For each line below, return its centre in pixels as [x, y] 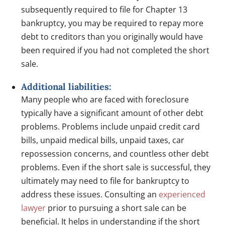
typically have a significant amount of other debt [113, 113]
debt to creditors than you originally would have [112, 36]
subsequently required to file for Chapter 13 [104, 9]
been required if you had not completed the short [116, 50]
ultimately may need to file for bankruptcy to [105, 181]
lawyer [34, 208]
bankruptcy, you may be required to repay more [113, 23]
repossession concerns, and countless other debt [115, 153]
